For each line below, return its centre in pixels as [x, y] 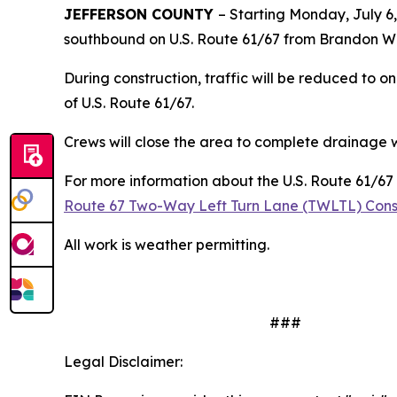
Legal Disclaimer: [123, 362]
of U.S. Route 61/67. [129, 103]
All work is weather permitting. [167, 245]
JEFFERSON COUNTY [141, 14]
